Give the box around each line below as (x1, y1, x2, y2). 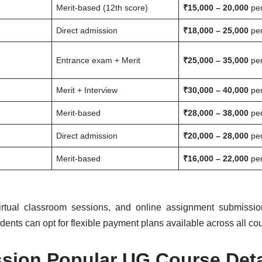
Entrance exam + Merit (56, 56, 141, 65)
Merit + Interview (56, 85, 118, 95)
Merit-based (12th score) (56, 3, 149, 12)
